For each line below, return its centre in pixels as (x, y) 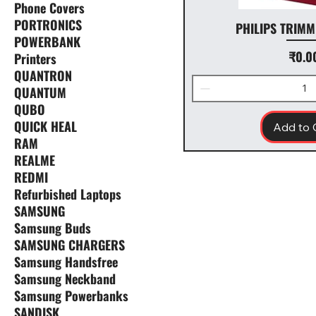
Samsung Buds (53, 228)
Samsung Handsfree (66, 262)
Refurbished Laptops (68, 194)
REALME (35, 160)
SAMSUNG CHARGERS (69, 245)
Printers (35, 59)
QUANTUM (40, 93)
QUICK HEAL (45, 127)
